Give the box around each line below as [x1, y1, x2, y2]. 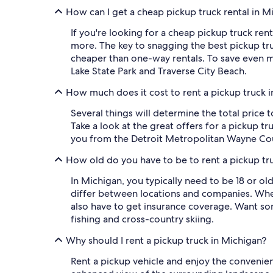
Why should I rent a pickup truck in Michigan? [66, 233, 266, 247]
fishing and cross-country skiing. [71, 213, 214, 225]
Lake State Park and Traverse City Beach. [71, 65, 247, 77]
